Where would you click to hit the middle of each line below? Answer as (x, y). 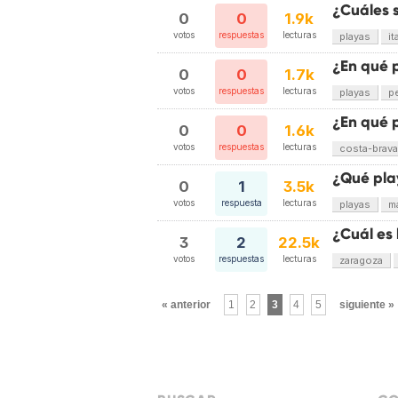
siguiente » (366, 305)
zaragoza (361, 260)
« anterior (186, 305)
